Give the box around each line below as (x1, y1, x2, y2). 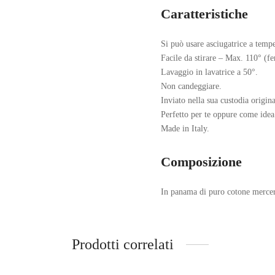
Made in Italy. (161, 124, 209, 134)
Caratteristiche (161, 7, 248, 22)
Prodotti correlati (72, 236, 174, 253)
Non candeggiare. (161, 82, 222, 91)
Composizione (161, 155, 242, 170)
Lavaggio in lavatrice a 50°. (161, 68, 258, 77)
